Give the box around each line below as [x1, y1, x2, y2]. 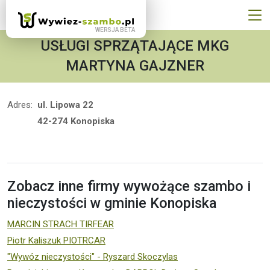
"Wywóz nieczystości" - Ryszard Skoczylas [7, 251, 178, 263]
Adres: [7, 99, 33, 111]
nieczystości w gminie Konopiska [7, 195, 216, 212]
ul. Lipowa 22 [37, 99, 93, 111]
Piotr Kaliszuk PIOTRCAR [7, 235, 105, 246]
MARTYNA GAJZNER [66, 57, 204, 75]
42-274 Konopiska [37, 116, 115, 127]
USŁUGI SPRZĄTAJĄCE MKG [41, 37, 229, 55]
